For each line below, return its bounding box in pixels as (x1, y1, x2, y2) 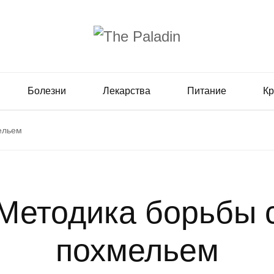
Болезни (28, 85, 66, 96)
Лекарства (103, 85, 150, 96)
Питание (187, 85, 226, 96)
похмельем (55, 232, 219, 268)
